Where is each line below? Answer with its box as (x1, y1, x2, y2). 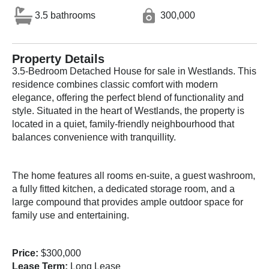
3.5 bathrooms (35, 10, 95, 20)
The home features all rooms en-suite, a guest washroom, (12, 170, 255, 181)
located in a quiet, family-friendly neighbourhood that (12, 119, 234, 129)
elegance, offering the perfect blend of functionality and (12, 92, 244, 103)
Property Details (12, 52, 104, 65)
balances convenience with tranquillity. (12, 132, 176, 142)
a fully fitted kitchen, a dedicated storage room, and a (12, 183, 235, 194)
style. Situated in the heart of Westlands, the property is (12, 106, 244, 116)
